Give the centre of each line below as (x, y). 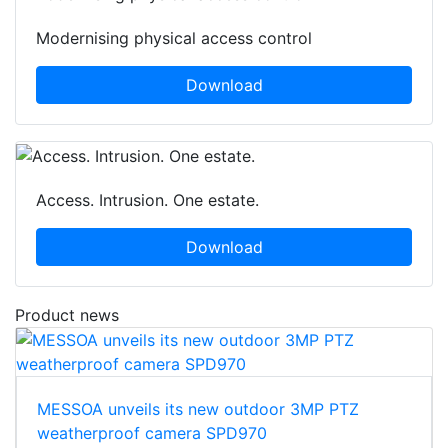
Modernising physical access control (174, 38)
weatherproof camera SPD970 (152, 432)
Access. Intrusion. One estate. (147, 199)
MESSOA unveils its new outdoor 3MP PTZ (198, 408)
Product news (67, 314)
